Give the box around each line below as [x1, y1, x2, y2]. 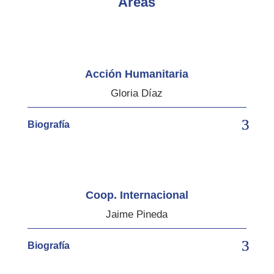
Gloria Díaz [111, 87, 163, 99]
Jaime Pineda [106, 208, 168, 220]
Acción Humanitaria [85, 67, 189, 80]
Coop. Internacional [85, 188, 188, 201]
